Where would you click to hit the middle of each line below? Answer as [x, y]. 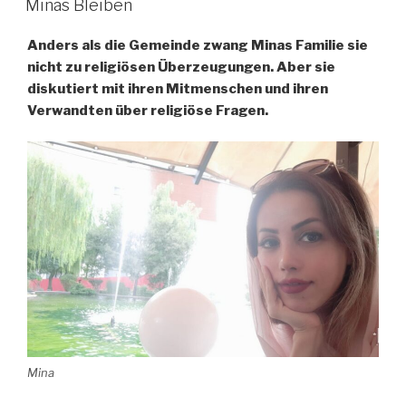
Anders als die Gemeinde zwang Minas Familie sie [198, 45]
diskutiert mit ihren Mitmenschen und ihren [178, 88]
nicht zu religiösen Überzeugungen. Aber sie [181, 67]
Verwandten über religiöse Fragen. [148, 110]
